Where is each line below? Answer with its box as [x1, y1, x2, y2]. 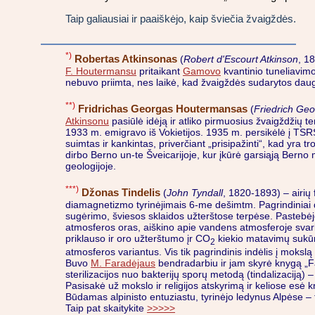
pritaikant [136, 65, 183, 77]
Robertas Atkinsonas [75, 52, 177, 65]
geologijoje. [65, 160, 116, 172]
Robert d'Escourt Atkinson [184, 53, 298, 65]
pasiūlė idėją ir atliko [109, 115, 205, 127]
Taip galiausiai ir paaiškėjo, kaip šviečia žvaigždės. [65, 13, 296, 25]
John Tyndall [167, 187, 223, 199]
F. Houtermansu [65, 65, 136, 77]
